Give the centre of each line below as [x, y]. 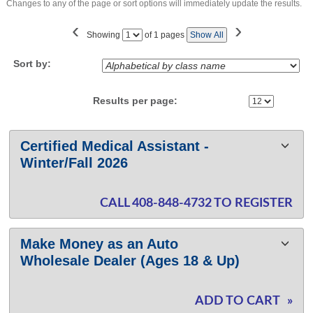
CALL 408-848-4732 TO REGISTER [196, 204]
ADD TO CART [237, 301]
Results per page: [139, 100]
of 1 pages [163, 35]
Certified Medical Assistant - [115, 146]
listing [26, 157]
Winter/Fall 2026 [74, 163]
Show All [206, 35]
